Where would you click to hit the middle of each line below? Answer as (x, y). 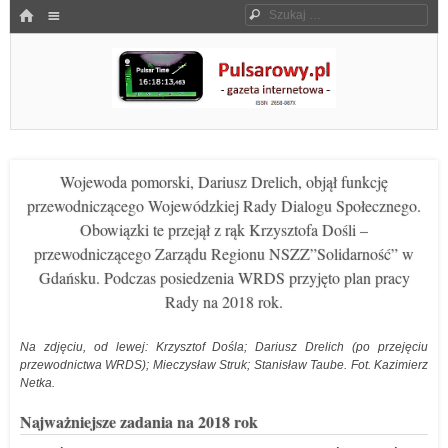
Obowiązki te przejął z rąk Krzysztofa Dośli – (224, 229)
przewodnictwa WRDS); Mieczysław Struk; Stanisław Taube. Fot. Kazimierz (224, 365)
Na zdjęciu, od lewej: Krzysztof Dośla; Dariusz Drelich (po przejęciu (224, 347)
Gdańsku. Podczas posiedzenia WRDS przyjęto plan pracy (224, 277)
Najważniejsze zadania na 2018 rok (139, 421)
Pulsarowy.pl (72, 129)
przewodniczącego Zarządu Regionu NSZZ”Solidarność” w (224, 253)
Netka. (37, 383)
